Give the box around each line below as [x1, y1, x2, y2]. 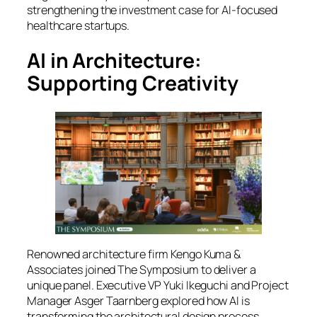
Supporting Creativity [27, 69, 238, 98]
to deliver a [198, 261, 256, 277]
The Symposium [117, 261, 199, 277]
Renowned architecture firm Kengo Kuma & [27, 246, 241, 262]
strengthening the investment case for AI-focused [27, 1, 278, 18]
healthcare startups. [27, 17, 129, 33]
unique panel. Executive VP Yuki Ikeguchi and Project [27, 277, 289, 293]
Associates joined [27, 261, 118, 277]
